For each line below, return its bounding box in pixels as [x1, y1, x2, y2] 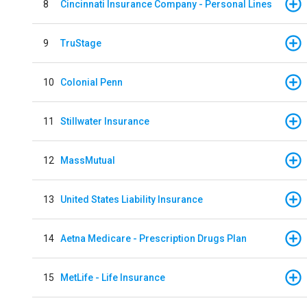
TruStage [60, 37, 101, 49]
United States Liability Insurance [60, 193, 203, 205]
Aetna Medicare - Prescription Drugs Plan [60, 232, 247, 244]
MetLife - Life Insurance [60, 271, 165, 283]
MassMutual [60, 154, 115, 166]
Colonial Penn [60, 76, 123, 88]
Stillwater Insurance [60, 115, 149, 127]
